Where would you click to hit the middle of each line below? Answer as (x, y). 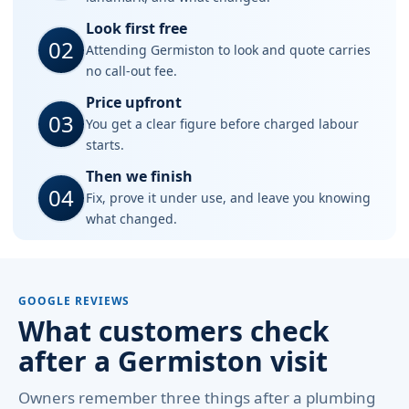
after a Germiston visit (173, 361)
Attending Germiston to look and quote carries (228, 50)
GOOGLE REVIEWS (74, 301)
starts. (105, 145)
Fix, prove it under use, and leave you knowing (228, 198)
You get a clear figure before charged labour (222, 124)
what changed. (131, 219)
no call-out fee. (131, 71)
